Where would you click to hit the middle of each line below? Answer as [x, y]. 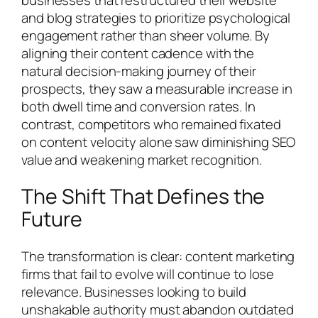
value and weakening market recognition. [142, 159]
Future [52, 219]
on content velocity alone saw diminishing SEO [158, 142]
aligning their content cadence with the [138, 53]
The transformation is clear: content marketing [158, 256]
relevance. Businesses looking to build [134, 291]
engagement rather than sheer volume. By [146, 35]
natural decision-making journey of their [139, 71]
